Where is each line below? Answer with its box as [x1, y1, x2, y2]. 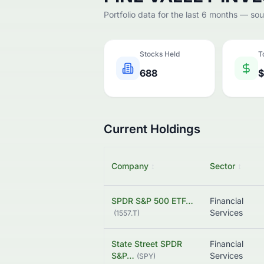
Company [111, 161, 148, 171]
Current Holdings [104, 122, 200, 137]
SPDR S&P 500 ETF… [111, 196, 193, 206]
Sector [210, 161, 235, 171]
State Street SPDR [111, 239, 182, 249]
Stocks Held [140, 49, 180, 59]
